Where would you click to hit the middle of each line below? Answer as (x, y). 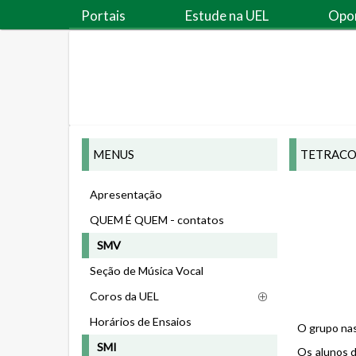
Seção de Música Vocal (147, 271)
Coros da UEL (124, 296)
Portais (103, 15)
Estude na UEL (227, 15)
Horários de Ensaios (141, 321)
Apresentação (126, 194)
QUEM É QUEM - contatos (157, 220)
